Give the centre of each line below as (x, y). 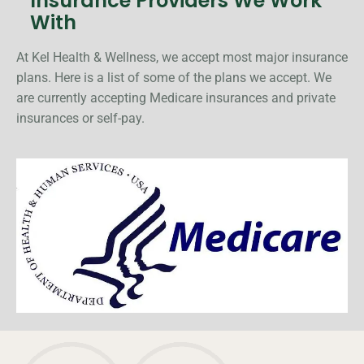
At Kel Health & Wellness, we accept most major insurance (182, 58)
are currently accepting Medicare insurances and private (176, 98)
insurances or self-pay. (80, 119)
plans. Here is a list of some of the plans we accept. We (174, 78)
